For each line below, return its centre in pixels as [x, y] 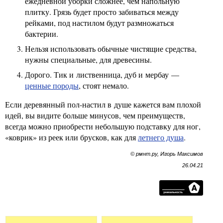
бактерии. [42, 34]
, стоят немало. [104, 85]
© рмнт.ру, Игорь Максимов [167, 154]
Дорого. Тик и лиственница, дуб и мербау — [102, 74]
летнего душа [161, 137]
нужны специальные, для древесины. [88, 59]
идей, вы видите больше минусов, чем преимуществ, [95, 115]
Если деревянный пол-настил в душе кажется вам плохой [103, 104]
